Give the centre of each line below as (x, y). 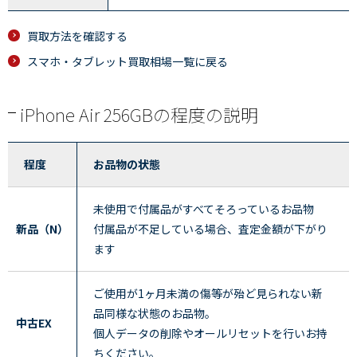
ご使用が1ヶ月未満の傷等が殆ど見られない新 (208, 293)
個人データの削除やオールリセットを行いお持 (210, 333)
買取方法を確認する (77, 36)
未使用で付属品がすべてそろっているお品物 (204, 209)
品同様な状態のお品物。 (155, 313)
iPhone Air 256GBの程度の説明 (139, 114)
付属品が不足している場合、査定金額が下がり (210, 229)
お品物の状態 (127, 164)
